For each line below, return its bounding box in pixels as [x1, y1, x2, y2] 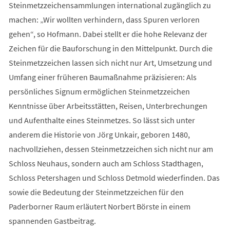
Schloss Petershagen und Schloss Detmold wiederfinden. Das [8, 172, 220, 183]
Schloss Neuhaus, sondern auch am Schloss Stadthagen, [8, 158, 203, 169]
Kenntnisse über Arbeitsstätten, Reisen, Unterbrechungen [8, 101, 207, 111]
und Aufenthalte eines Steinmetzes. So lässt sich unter [8, 115, 195, 126]
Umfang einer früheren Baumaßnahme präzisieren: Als [8, 72, 197, 83]
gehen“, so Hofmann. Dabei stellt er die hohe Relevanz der [8, 29, 207, 40]
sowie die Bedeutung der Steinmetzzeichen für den [8, 187, 184, 198]
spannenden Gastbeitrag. [8, 216, 96, 226]
